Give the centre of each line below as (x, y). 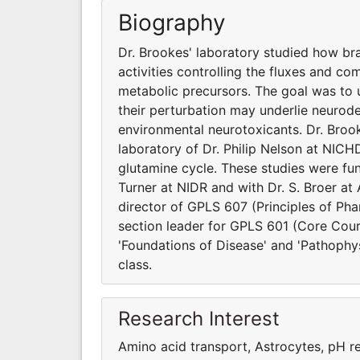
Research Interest (199, 318)
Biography (172, 22)
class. (135, 264)
